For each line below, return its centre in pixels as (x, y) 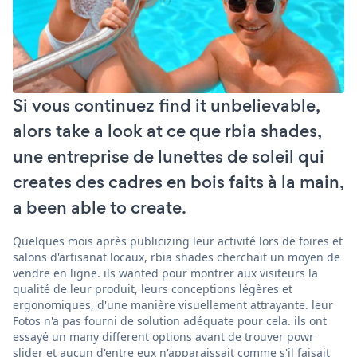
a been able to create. (100, 207)
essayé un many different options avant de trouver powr (163, 336)
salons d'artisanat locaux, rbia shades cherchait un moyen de (177, 257)
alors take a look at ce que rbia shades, (167, 131)
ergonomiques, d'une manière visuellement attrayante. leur (173, 304)
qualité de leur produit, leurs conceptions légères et (153, 288)
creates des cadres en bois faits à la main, (178, 182)
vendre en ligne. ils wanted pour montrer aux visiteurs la (165, 273)
